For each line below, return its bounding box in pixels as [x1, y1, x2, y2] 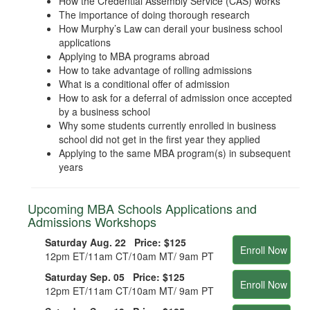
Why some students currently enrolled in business [59, 118, 276, 132]
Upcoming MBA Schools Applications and [28, 199, 257, 217]
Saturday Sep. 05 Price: [45, 269, 160, 284]
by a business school [59, 104, 150, 118]
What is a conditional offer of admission [59, 76, 230, 91]
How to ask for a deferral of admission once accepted [59, 90, 292, 104]
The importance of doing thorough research [59, 7, 250, 21]
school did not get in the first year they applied [59, 131, 260, 146]
